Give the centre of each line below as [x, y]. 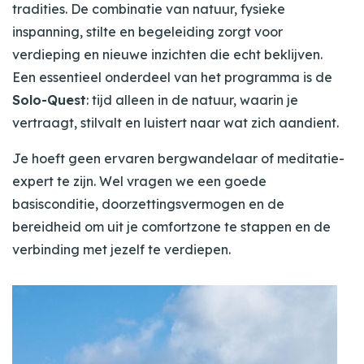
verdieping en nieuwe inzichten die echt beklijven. [167, 55]
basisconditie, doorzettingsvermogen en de [148, 204]
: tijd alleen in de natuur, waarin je [192, 100]
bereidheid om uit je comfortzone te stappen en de [171, 227]
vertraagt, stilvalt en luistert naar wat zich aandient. [175, 123]
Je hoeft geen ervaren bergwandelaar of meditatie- [178, 159]
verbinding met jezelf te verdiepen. [121, 250]
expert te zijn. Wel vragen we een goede [139, 182]
